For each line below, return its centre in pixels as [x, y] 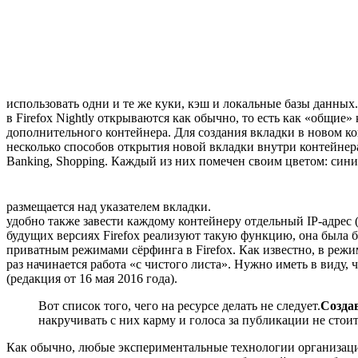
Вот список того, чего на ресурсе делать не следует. [179, 306]
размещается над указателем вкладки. [109, 207]
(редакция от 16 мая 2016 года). [92, 279]
